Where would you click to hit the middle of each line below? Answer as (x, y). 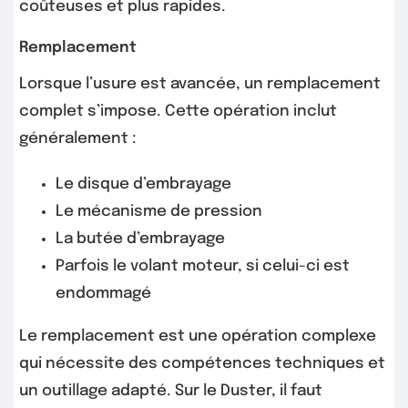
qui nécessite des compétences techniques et (202, 364)
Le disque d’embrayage (143, 185)
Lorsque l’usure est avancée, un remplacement (200, 85)
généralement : (78, 139)
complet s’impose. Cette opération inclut (178, 112)
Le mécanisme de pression (159, 212)
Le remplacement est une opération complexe (198, 337)
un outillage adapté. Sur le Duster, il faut (171, 392)
